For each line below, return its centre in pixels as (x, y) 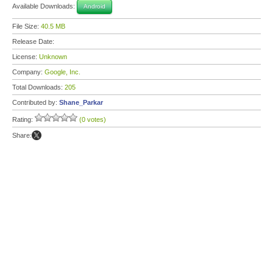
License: (26, 57)
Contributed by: (36, 102)
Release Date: (34, 41)
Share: (22, 135)
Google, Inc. (62, 72)
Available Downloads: (44, 6)
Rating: (23, 119)
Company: (28, 72)
